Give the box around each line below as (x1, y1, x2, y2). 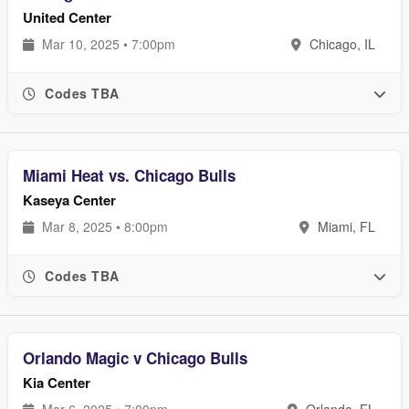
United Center (23, 7, 111, 27)
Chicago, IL (306, 35, 375, 53)
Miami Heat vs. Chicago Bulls (23, 164, 236, 186)
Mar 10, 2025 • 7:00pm (38, 35, 175, 53)
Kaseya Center (23, 190, 116, 210)
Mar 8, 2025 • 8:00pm (38, 217, 168, 236)
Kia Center (23, 372, 90, 393)
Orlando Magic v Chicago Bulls (23, 347, 247, 369)
